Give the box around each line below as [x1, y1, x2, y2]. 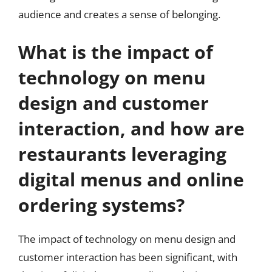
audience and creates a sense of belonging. [18, 7, 220, 21]
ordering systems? [18, 192, 185, 217]
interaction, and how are [18, 115, 245, 141]
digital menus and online [18, 166, 244, 192]
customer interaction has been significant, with [18, 250, 237, 264]
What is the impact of [18, 39, 213, 64]
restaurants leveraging [18, 141, 226, 166]
